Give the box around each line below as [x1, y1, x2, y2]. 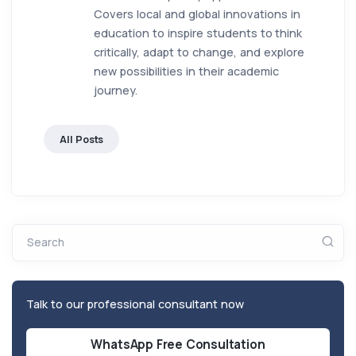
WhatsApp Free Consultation [91, 336, 265, 354]
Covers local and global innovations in [94, 6, 300, 21]
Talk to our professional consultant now [26, 296, 244, 312]
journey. [94, 82, 137, 98]
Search [27, 235, 64, 250]
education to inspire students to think [94, 25, 303, 41]
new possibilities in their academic [94, 63, 279, 79]
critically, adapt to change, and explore [94, 44, 304, 60]
